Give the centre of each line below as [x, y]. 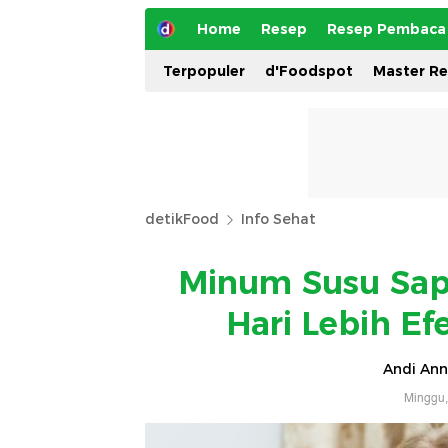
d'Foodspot [309, 71]
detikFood [182, 219]
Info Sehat [278, 219]
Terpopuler [204, 71]
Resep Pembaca [386, 29]
